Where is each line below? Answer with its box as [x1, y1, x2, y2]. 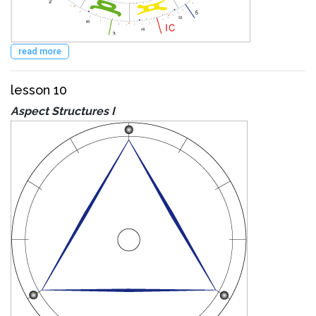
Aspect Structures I [11, 104, 115, 118]
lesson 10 [11, 82, 67, 97]
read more [18, 45, 61, 56]
